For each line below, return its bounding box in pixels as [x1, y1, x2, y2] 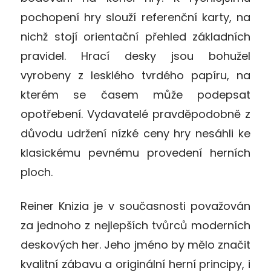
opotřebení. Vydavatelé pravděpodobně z [21, 106, 250, 122]
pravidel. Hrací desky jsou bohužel [21, 48, 250, 64]
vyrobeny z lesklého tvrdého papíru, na [21, 67, 250, 83]
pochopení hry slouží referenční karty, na [21, 9, 250, 25]
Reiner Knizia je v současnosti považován [21, 198, 250, 214]
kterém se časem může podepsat [21, 87, 250, 102]
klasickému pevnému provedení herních [21, 145, 250, 160]
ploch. [21, 164, 53, 180]
